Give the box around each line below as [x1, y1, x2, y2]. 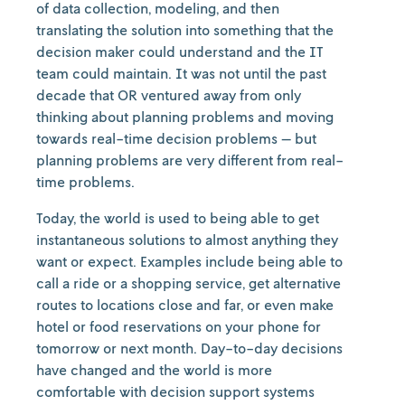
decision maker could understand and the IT [36, 42, 324, 61]
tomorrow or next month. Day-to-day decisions [36, 339, 343, 357]
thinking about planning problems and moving [36, 108, 334, 126]
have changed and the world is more [36, 361, 272, 379]
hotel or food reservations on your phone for [36, 317, 321, 335]
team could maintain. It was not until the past [36, 64, 326, 82]
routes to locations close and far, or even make [36, 296, 334, 314]
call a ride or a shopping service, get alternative [36, 274, 341, 292]
